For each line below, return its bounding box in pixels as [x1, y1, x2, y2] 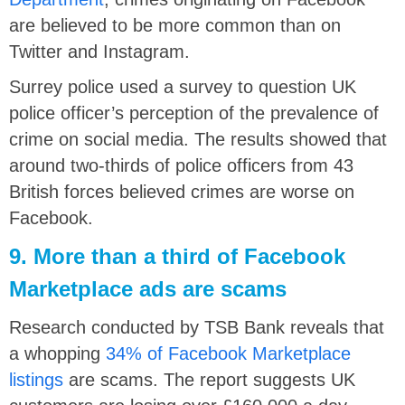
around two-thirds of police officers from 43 [9, 155, 353, 175]
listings [9, 369, 63, 390]
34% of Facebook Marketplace [106, 343, 351, 363]
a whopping [9, 343, 106, 363]
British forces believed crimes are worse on [9, 181, 354, 202]
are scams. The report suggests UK [63, 369, 355, 390]
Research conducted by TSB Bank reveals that [9, 316, 384, 337]
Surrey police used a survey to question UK [9, 76, 356, 97]
